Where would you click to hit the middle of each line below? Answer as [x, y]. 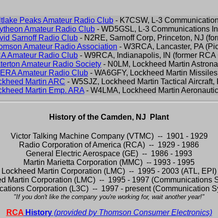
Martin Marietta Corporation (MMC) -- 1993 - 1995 [109, 163]
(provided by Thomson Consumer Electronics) [132, 213]
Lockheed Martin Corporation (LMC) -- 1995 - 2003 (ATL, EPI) [109, 171]
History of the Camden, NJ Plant [109, 117]
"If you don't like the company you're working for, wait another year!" [109, 197]
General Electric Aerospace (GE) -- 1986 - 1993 [109, 154]
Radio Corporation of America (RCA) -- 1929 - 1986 [109, 145]
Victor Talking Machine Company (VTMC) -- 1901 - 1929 [109, 136]
